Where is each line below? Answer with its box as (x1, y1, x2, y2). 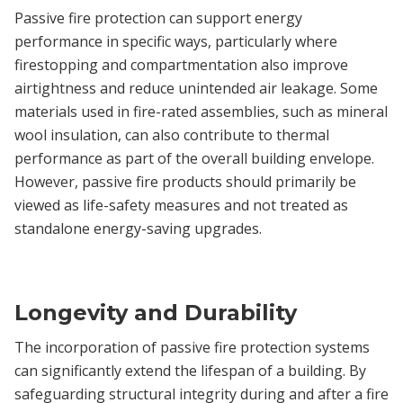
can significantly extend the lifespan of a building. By (14, 360, 366, 381)
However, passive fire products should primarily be (14, 171, 356, 192)
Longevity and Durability (14, 299, 297, 326)
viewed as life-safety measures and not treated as (14, 194, 348, 215)
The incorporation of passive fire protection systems (14, 336, 370, 357)
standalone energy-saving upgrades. (14, 218, 262, 238)
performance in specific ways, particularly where (14, 31, 337, 51)
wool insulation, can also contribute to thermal (14, 124, 329, 145)
